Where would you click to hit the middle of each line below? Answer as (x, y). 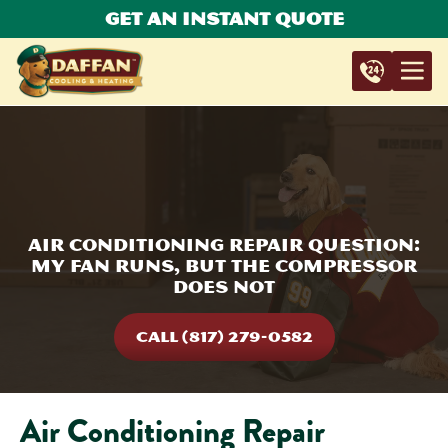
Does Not (224, 286)
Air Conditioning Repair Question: (224, 244)
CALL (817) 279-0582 (224, 336)
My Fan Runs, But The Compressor (224, 265)
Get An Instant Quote (224, 18)
